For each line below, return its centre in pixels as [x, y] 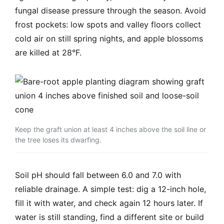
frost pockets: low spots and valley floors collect [108, 25]
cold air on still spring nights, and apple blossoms [109, 39]
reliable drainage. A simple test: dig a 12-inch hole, [110, 189]
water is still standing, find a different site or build [109, 217]
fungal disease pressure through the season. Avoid [110, 11]
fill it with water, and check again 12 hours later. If [109, 203]
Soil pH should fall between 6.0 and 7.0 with [98, 175]
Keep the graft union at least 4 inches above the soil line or [110, 129]
